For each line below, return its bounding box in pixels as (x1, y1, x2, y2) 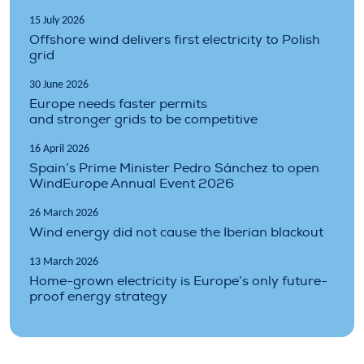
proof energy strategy (29, 288, 167, 305)
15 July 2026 (29, 14, 84, 27)
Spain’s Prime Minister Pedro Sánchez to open (29, 159, 319, 176)
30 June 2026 (29, 78, 89, 91)
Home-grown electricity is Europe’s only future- (29, 272, 327, 289)
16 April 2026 (29, 142, 89, 155)
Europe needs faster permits (29, 95, 207, 112)
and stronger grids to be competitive (29, 110, 258, 128)
